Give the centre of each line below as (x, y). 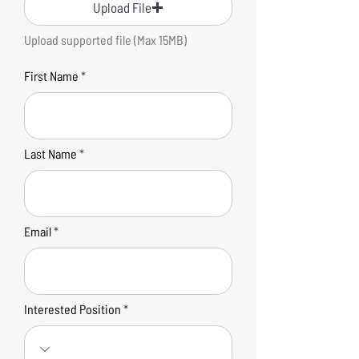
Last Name (50, 153)
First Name (51, 76)
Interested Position (73, 309)
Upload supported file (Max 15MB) (105, 40)
